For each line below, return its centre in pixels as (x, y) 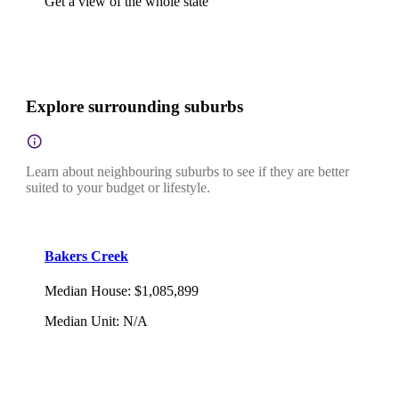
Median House (86, 291)
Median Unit (80, 322)
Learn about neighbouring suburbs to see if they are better (187, 172)
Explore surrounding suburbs (134, 106)
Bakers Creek (86, 256)
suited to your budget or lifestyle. (118, 188)
